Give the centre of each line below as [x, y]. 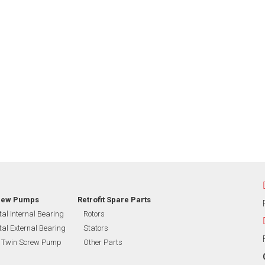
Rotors [94, 214]
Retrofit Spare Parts [114, 200]
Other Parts [103, 242]
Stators [96, 228]
